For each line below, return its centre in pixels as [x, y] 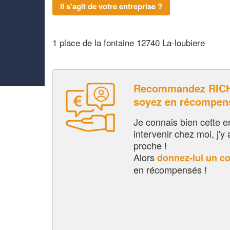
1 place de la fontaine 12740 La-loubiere [129, 42]
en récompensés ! [170, 169]
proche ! [150, 145]
